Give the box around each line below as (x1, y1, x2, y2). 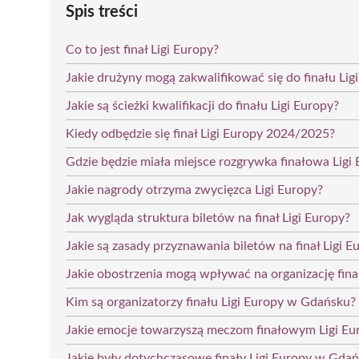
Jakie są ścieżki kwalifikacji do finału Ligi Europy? (66, 99, 339, 112)
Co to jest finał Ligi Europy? (66, 42, 219, 56)
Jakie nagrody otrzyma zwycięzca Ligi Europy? (66, 183, 323, 196)
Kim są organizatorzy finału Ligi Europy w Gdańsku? (66, 295, 356, 309)
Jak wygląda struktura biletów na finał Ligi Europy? (66, 211, 350, 224)
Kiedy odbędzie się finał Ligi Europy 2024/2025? (66, 127, 335, 140)
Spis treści (66, 3, 138, 20)
